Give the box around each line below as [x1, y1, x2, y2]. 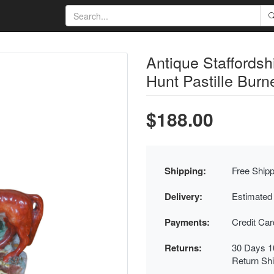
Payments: [165, 215, 210, 229]
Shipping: [165, 164, 206, 177]
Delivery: [165, 190, 202, 203]
